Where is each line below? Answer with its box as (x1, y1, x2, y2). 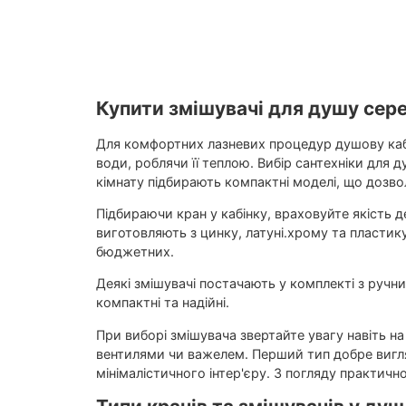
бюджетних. (95, 243, 174, 259)
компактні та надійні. (95, 295, 229, 311)
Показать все (317, 83, 389, 97)
